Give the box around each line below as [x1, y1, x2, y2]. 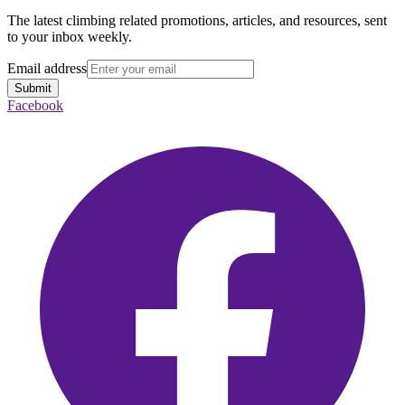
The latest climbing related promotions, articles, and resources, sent [7, 13, 387, 29]
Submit [14, 81, 52, 96]
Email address [7, 61, 87, 77]
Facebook [7, 98, 63, 114]
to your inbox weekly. [7, 29, 132, 45]
